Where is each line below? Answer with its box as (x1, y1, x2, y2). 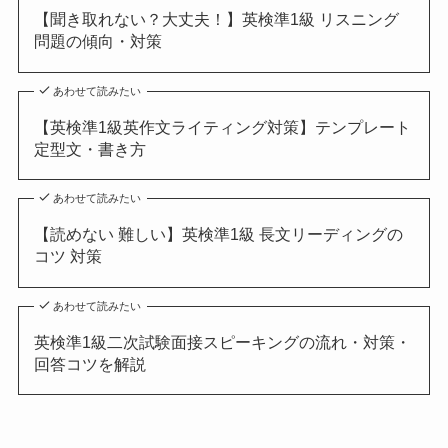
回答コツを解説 (33, 354, 146, 373)
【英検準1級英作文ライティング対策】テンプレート (33, 117, 411, 136)
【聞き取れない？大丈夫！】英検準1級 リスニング (33, 10, 399, 29)
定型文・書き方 (33, 139, 146, 158)
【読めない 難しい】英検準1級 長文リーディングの (33, 225, 403, 244)
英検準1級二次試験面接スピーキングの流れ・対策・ (33, 332, 411, 351)
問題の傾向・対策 (33, 32, 162, 51)
